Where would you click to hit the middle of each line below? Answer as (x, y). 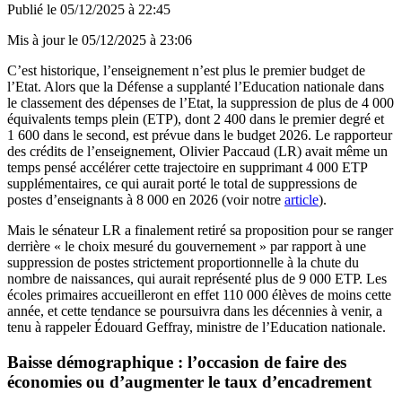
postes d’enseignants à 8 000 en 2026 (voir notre (146, 199)
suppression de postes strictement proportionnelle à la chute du (183, 262)
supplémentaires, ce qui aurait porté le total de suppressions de (182, 183)
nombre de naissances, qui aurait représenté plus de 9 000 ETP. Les (197, 278)
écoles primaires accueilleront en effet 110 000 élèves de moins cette (199, 294)
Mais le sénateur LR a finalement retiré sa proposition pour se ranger (200, 230)
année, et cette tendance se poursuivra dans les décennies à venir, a (195, 310)
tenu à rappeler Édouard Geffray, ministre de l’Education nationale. (197, 327)
